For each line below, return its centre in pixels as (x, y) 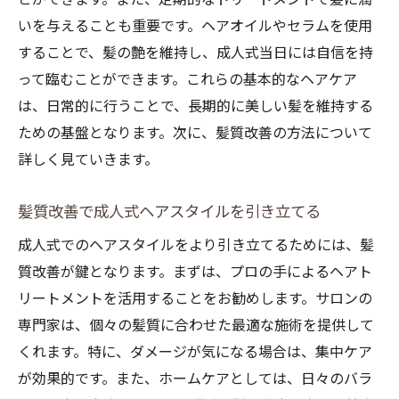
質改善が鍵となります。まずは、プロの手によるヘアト (195, 272)
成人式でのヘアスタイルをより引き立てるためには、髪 (196, 245)
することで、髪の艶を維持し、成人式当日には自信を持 (195, 53)
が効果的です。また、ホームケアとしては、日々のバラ (195, 379)
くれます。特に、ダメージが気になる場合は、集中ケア (195, 352)
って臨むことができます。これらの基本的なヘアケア (187, 80)
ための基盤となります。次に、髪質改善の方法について (195, 133)
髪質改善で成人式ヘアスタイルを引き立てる (169, 212)
